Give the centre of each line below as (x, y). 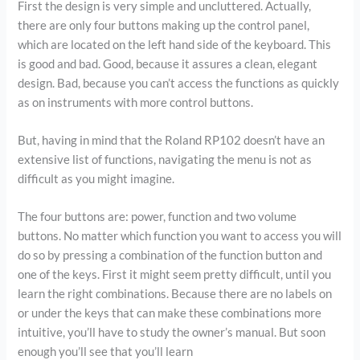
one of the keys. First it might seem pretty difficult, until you (175, 275)
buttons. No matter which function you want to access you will (180, 236)
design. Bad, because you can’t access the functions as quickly (179, 83)
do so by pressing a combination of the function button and (170, 256)
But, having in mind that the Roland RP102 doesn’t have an (172, 140)
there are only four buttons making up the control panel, (164, 25)
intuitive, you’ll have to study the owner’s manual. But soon (172, 333)
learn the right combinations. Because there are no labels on (175, 294)
